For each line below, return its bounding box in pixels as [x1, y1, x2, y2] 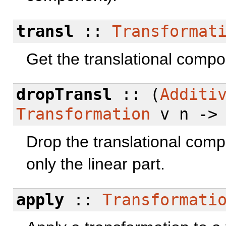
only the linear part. [26, 155, 165, 174]
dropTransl [16, 85, 112, 104]
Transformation [16, 105, 151, 124]
